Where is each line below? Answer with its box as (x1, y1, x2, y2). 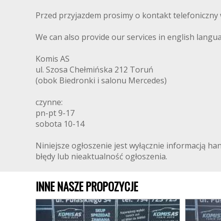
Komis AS (36, 53, 70, 64)
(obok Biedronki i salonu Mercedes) (36, 74, 167, 86)
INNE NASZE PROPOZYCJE (36, 178, 138, 195)
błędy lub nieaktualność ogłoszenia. (36, 150, 167, 162)
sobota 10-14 (36, 118, 84, 129)
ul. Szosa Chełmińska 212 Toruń (36, 64, 153, 75)
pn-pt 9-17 (36, 107, 74, 118)
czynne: (36, 96, 63, 108)
